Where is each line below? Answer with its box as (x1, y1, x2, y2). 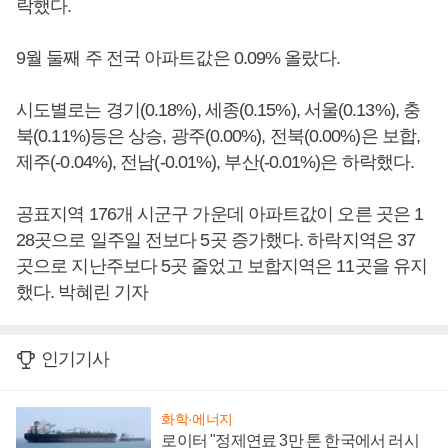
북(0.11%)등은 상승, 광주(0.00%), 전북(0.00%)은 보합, (16, 126, 421, 146)
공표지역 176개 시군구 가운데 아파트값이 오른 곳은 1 (16, 204, 424, 224)
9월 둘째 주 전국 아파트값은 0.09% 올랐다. (16, 48, 340, 68)
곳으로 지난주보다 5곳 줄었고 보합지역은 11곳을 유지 (16, 256, 428, 276)
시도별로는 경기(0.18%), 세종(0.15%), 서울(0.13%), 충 (16, 100, 421, 120)
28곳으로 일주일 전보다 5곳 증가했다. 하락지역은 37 (16, 230, 416, 250)
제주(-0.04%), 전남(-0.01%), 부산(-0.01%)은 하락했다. (16, 152, 415, 172)
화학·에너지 (161, 410, 233, 427)
